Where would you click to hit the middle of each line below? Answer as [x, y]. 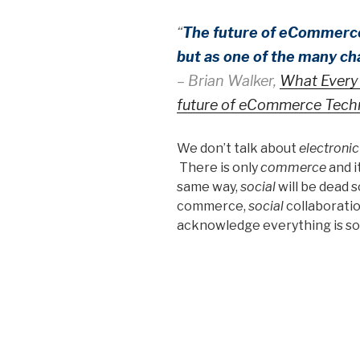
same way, [209, 186]
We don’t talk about [238, 148]
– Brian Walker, [228, 80]
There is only [219, 167]
